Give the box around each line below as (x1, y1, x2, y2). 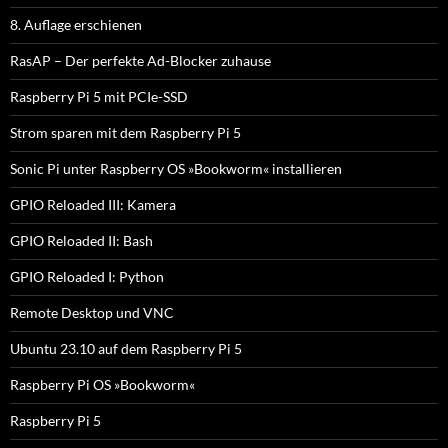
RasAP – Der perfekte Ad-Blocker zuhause (10, 51, 271, 69)
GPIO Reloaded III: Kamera (10, 195, 176, 213)
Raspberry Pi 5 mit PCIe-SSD (10, 87, 188, 105)
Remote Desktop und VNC (10, 303, 174, 321)
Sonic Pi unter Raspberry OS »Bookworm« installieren (10, 159, 342, 177)
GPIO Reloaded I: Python (10, 267, 164, 285)
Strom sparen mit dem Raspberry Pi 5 (10, 123, 241, 141)
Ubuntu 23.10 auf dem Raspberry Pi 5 (10, 339, 242, 357)
